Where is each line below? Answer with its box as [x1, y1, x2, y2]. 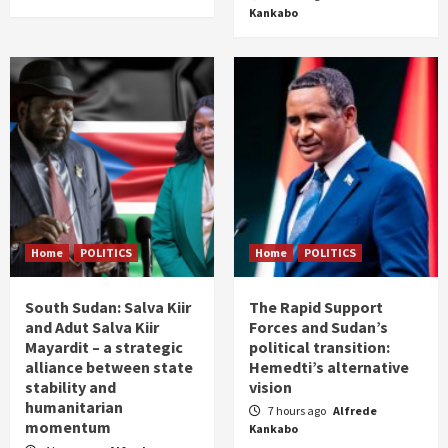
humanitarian [25, 397, 123, 417]
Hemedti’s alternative [249, 357, 409, 377]
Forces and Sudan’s [249, 317, 388, 337]
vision [249, 377, 292, 397]
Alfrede [333, 403, 377, 418]
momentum [25, 417, 111, 437]
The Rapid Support [249, 297, 383, 317]
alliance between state [25, 357, 193, 377]
